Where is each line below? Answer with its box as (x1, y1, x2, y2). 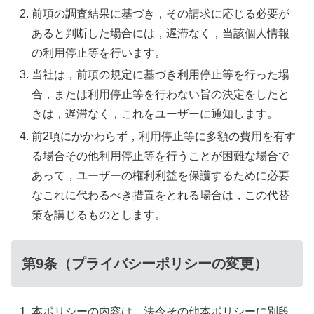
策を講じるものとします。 (32, 208, 167, 221)
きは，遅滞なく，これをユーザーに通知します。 (32, 108, 279, 121)
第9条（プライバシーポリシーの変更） (22, 255, 268, 271)
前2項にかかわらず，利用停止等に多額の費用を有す (32, 130, 296, 142)
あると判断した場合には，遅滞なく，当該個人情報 (32, 27, 290, 40)
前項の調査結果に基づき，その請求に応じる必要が (32, 8, 290, 20)
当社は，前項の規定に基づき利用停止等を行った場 (32, 69, 290, 81)
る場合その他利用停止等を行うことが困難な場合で (32, 149, 290, 162)
